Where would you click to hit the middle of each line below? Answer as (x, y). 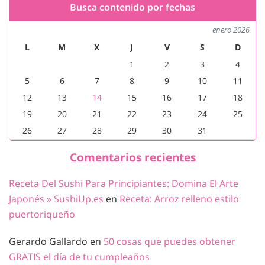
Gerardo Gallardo (48, 242)
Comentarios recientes (132, 157)
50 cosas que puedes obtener (169, 242)
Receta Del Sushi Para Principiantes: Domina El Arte (124, 184)
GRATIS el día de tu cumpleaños (79, 257)
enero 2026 (231, 29)
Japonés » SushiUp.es (56, 199)
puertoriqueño (42, 214)
